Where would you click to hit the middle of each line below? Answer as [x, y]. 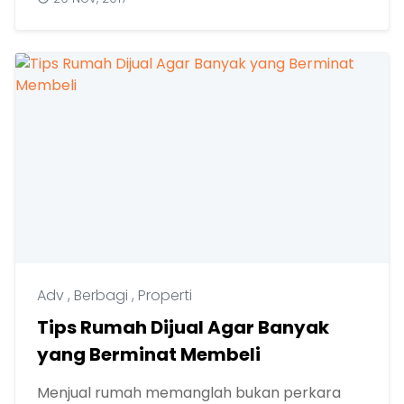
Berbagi [103, 295]
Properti [165, 295]
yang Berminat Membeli [149, 354]
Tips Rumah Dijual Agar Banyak [183, 327]
